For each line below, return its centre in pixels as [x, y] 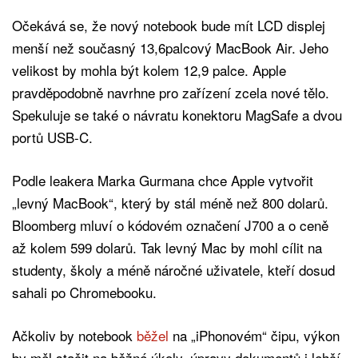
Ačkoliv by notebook [74, 335]
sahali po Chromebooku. [84, 292]
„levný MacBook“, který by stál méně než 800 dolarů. [170, 202]
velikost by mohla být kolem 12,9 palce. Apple [149, 70]
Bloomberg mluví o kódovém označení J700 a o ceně [170, 225]
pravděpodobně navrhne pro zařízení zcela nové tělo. [171, 92]
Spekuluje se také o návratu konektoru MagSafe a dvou [177, 114]
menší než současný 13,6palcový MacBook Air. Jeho [170, 47]
